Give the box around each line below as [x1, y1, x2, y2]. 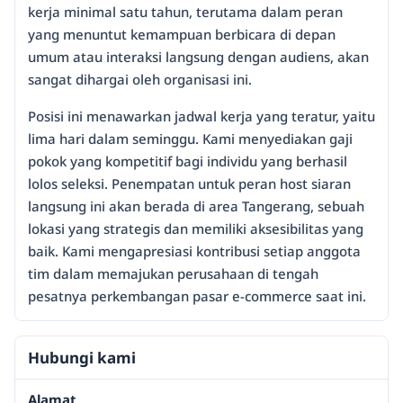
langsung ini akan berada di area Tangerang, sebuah [28, 197, 364, 216]
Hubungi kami [28, 347, 136, 369]
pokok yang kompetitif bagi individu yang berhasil [28, 152, 347, 171]
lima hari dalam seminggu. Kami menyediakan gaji [28, 130, 353, 148]
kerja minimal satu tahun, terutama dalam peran [28, 3, 343, 22]
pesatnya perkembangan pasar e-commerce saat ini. [28, 287, 366, 306]
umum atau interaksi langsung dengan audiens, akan [28, 48, 369, 67]
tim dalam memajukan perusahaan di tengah [28, 264, 318, 283]
